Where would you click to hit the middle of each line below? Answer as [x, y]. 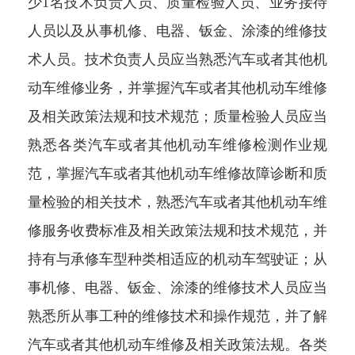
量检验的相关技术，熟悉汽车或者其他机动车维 [177, 202]
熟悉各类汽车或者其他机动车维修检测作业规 [177, 145]
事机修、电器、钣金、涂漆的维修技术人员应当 [177, 288]
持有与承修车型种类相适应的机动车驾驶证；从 [177, 260]
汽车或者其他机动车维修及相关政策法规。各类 [177, 345]
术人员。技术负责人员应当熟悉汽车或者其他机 [177, 60]
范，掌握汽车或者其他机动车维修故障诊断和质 [177, 174]
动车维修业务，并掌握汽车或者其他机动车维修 [177, 88]
